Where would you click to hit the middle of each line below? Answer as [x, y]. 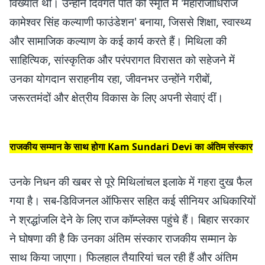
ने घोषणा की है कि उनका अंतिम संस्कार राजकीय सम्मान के [123, 238]
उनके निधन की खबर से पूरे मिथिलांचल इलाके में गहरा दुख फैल [131, 181]
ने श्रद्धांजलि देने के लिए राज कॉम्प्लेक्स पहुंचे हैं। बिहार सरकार [129, 219]
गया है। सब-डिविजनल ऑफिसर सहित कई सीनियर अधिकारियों [132, 200]
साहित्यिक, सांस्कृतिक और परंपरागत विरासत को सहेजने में [122, 59]
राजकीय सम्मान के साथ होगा [59, 146]
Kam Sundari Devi [150, 146]
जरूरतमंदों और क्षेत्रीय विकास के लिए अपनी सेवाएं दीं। [117, 97]
